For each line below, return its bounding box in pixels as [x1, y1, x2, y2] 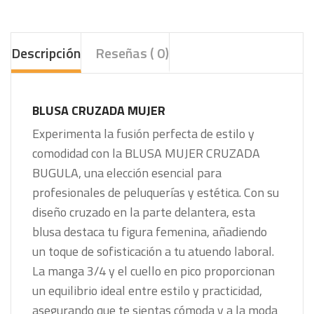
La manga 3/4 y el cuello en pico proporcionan [32, 261, 275, 280]
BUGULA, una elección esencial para [32, 163, 221, 182]
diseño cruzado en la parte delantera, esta [32, 202, 255, 221]
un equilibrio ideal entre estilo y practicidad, [32, 280, 262, 300]
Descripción [11, 41, 81, 64]
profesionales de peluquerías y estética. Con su [32, 182, 279, 202]
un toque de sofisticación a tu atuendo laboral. [32, 241, 274, 261]
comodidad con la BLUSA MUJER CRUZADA [32, 143, 260, 163]
